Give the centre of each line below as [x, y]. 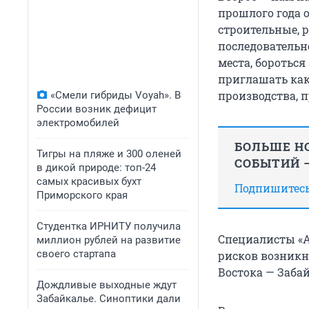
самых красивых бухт [89, 181]
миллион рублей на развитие [109, 240]
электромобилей [78, 123]
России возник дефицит [97, 109]
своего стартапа [76, 254]
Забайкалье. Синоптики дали [109, 299]
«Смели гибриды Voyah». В [116, 95]
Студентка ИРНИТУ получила [109, 226]
